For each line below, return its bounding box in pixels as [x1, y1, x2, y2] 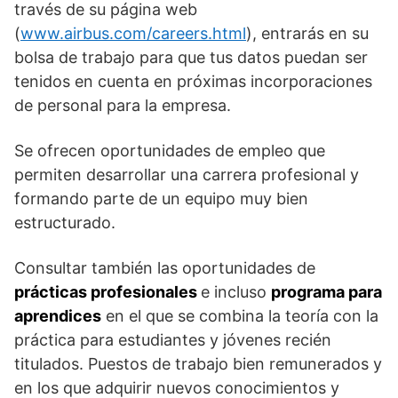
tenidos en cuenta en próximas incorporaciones [14, 71, 372, 91]
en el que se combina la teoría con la [101, 306, 378, 325]
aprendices [14, 306, 101, 325]
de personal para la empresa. [14, 95, 231, 115]
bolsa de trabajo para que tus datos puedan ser [14, 47, 368, 67]
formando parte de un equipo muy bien [14, 188, 308, 208]
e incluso [201, 282, 271, 301]
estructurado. [14, 212, 115, 232]
